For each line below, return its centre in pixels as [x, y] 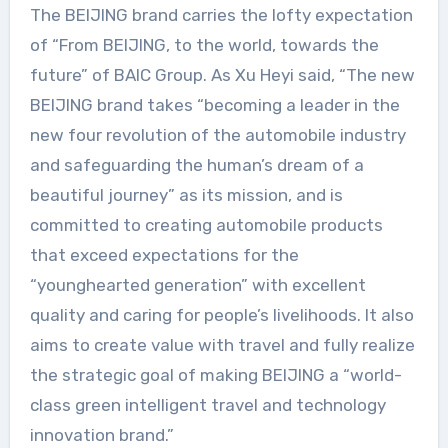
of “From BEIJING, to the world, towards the [204, 45]
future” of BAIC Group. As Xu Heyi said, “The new [222, 75]
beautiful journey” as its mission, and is [186, 195]
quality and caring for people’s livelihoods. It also [221, 315]
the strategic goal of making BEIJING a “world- [215, 375]
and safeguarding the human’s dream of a [196, 165]
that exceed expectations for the [164, 255]
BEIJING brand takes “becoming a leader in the [214, 105]
